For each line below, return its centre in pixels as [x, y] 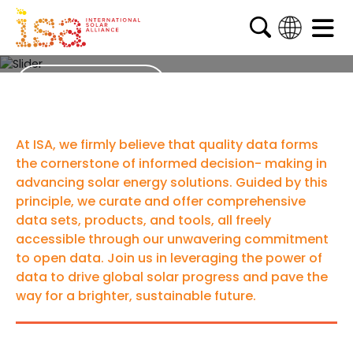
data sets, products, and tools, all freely [143, 220]
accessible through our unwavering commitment [172, 239]
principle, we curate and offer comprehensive [161, 201]
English [294, 56]
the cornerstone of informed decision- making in [171, 163]
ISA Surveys [91, 85]
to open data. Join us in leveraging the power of [169, 258]
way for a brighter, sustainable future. [136, 295]
